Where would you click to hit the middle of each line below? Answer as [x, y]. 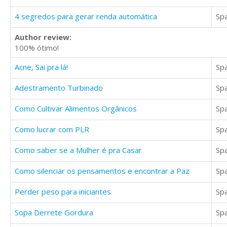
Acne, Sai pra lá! [41, 67]
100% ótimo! [37, 48]
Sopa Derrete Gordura [54, 213]
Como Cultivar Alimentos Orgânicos [76, 109]
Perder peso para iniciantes [63, 192]
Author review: [43, 37]
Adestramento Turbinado [59, 88]
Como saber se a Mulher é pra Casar [78, 150]
